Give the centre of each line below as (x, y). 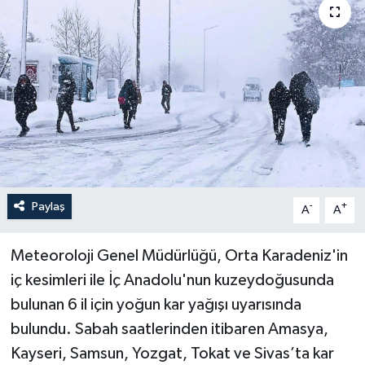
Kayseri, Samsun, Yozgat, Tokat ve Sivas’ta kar (172, 353)
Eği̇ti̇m (67, 195)
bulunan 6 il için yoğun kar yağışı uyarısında (156, 304)
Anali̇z (66, 70)
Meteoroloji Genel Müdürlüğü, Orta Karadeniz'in (179, 255)
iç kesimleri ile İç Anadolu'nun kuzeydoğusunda (172, 280)
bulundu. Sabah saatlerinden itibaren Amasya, (169, 329)
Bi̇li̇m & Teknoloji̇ (100, 112)
